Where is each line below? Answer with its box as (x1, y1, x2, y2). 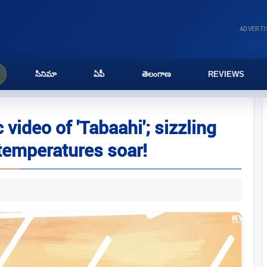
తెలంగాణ (141, 70, 171, 79)
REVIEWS (207, 70, 244, 79)
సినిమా (35, 70, 57, 79)
